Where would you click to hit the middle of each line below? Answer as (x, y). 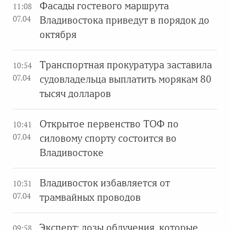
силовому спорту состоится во (108, 138)
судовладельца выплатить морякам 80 (126, 79)
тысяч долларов (75, 94)
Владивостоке (72, 153)
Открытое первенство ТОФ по (109, 124)
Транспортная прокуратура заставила (126, 65)
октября (58, 35)
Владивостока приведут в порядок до (124, 20)
